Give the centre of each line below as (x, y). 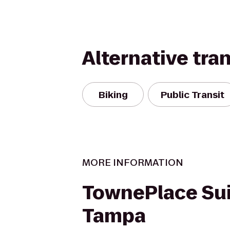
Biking (113, 94)
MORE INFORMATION (133, 162)
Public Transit (193, 94)
